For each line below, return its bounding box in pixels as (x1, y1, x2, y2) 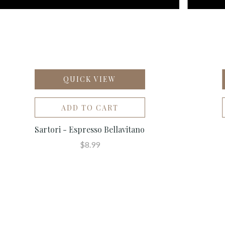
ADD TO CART (61, 102, 119, 113)
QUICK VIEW (63, 74, 117, 84)
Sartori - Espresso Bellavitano (35, 124, 145, 135)
